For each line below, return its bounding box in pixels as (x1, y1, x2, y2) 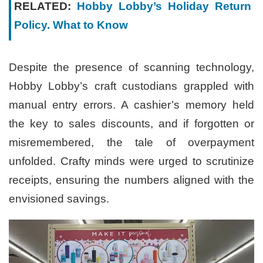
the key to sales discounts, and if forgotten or (9, 117, 254, 130)
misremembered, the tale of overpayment (9, 136, 254, 149)
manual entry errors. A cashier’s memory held (9, 99, 254, 112)
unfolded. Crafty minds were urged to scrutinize (9, 155, 254, 168)
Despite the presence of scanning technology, (9, 61, 254, 74)
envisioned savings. (9, 193, 109, 205)
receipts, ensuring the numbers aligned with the (9, 174, 254, 187)
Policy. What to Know (14, 19, 128, 32)
